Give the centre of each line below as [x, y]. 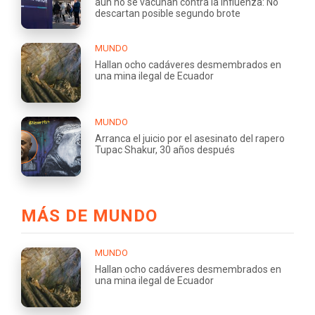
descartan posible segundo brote [168, 13]
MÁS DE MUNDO [89, 216]
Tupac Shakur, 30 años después [165, 149]
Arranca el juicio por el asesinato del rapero [190, 138]
